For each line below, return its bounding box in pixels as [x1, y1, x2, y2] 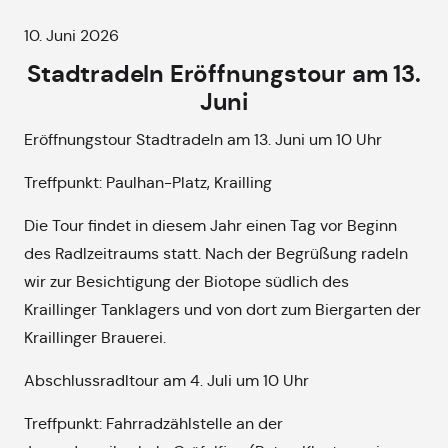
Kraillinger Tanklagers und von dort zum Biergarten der [24, 300, 421, 319]
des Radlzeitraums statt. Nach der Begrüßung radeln [24, 244, 408, 263]
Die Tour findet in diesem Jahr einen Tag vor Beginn [24, 216, 397, 235]
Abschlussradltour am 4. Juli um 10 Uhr [24, 371, 309, 390]
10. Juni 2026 [24, 26, 119, 45]
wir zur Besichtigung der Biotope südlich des [24, 272, 349, 291]
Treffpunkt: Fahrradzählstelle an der [24, 414, 283, 433]
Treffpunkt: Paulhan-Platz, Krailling [24, 173, 272, 192]
